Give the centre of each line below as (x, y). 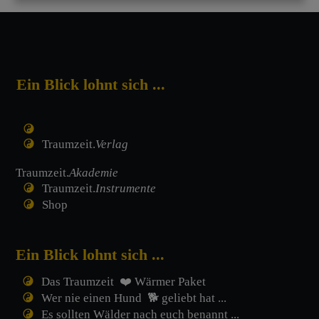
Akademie (94, 173)
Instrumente (126, 189)
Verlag (112, 145)
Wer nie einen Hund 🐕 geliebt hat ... (134, 298)
